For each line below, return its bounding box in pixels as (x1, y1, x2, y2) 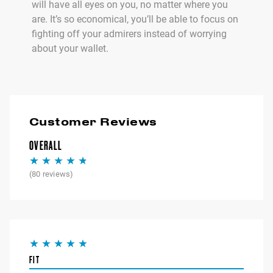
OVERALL (29, 138, 63, 153)
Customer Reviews (29, 115, 157, 128)
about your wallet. (32, 43, 108, 55)
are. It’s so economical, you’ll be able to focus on (32, 13, 238, 26)
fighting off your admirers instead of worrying (32, 28, 227, 40)
